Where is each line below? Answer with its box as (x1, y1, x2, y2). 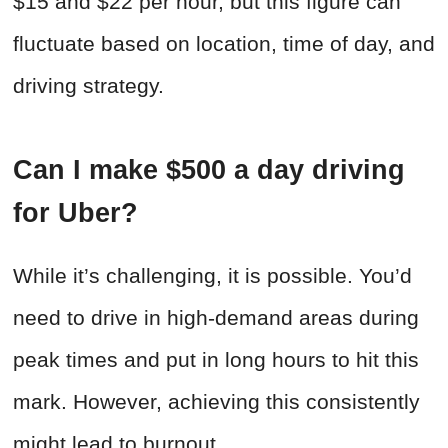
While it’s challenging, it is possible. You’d (13, 264, 412, 288)
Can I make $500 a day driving (13, 155, 405, 186)
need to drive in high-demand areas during (13, 306, 419, 330)
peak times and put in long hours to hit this (13, 348, 419, 372)
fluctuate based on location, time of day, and (13, 32, 435, 56)
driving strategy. (13, 74, 164, 98)
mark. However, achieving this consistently (13, 390, 420, 414)
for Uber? (13, 198, 138, 229)
